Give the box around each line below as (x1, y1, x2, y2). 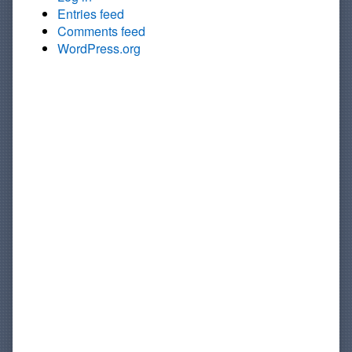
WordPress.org (57, 39, 141, 58)
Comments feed (57, 22, 145, 41)
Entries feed (57, 5, 124, 24)
